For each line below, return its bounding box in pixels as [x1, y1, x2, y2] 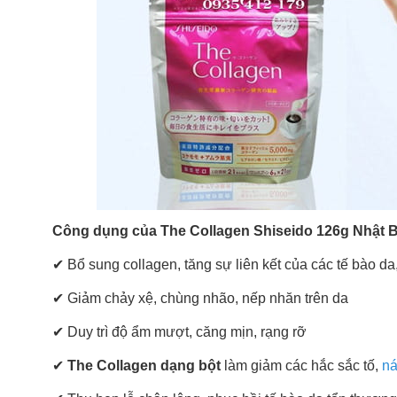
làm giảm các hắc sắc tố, [224, 357, 382, 373]
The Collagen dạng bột [64, 357, 224, 373]
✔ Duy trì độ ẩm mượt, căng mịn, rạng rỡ [52, 323, 307, 339]
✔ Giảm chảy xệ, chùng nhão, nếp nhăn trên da [52, 290, 348, 306]
